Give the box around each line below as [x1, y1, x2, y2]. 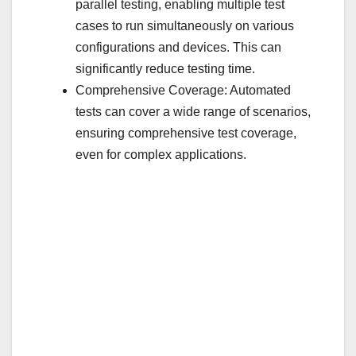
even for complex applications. [75, 148, 246, 162]
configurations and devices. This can [75, 41, 281, 55]
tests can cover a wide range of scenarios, [75, 105, 311, 119]
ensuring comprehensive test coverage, [75, 126, 296, 141]
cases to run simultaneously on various [75, 19, 294, 33]
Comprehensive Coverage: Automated [75, 83, 291, 98]
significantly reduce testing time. [75, 62, 255, 76]
